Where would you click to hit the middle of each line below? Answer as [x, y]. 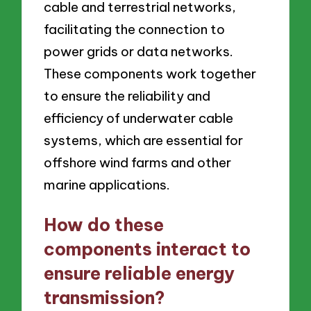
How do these [104, 225]
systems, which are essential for [144, 141]
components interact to [148, 250]
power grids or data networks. [139, 52]
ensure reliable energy [140, 274]
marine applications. [107, 185]
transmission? [104, 298]
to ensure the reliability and [127, 96]
